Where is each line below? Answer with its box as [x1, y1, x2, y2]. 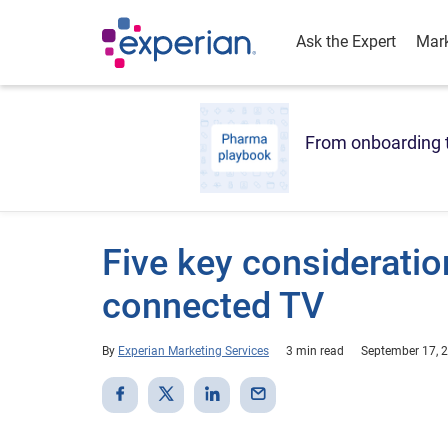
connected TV [102, 285, 324, 327]
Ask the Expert [296, 32, 396, 51]
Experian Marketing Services [118, 344, 269, 358]
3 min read [286, 344, 344, 358]
